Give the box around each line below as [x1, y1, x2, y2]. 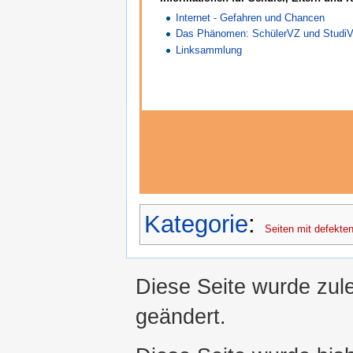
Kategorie [144, 210, 248, 238]
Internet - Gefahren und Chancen [176, 12, 325, 24]
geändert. [136, 304, 226, 329]
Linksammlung [176, 43, 243, 56]
